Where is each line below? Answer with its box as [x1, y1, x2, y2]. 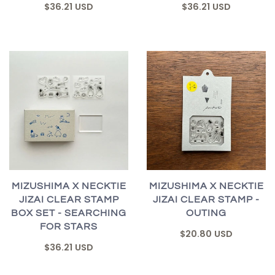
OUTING [186, 207, 227, 218]
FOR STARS [40, 221, 98, 231]
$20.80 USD [180, 227, 233, 240]
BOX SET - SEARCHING [11, 207, 126, 218]
